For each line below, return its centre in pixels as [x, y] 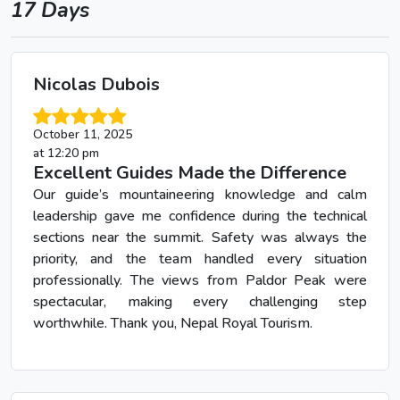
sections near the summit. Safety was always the [200, 237]
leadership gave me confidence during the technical [200, 216]
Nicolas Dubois [96, 85]
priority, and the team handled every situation [200, 258]
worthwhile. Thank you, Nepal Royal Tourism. [173, 323]
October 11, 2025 [83, 134]
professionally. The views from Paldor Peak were [200, 280]
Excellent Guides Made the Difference [190, 172]
